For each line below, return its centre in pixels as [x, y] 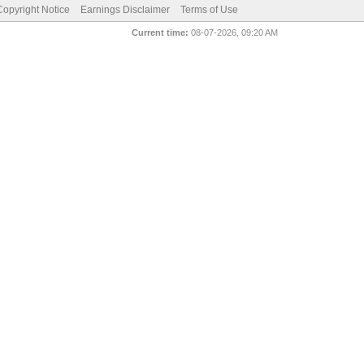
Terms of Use [209, 10]
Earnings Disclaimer [125, 10]
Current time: [160, 32]
